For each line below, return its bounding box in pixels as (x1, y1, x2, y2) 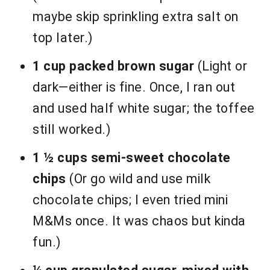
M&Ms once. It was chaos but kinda (33, 213, 246, 229)
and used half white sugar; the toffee (33, 101, 255, 116)
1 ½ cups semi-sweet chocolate (33, 150, 231, 166)
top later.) (33, 30, 93, 46)
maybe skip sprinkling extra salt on (33, 9, 239, 25)
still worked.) (33, 122, 110, 137)
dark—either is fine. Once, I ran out (33, 80, 235, 95)
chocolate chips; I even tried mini (33, 192, 228, 208)
